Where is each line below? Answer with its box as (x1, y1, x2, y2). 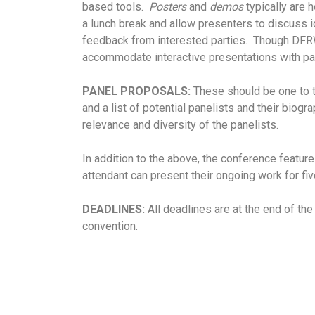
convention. (82, 219, 138, 233)
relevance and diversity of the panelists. (82, 117, 278, 131)
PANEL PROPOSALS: (82, 84, 191, 98)
